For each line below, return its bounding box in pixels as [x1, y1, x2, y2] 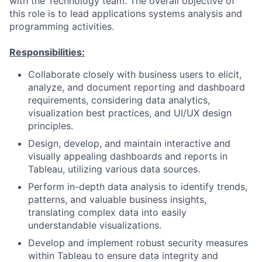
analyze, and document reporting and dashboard [28, 81, 245, 93]
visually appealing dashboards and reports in [28, 150, 227, 162]
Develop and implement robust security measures [28, 237, 248, 249]
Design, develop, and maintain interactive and [28, 137, 230, 149]
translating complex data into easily [28, 206, 187, 218]
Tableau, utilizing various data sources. [28, 163, 200, 175]
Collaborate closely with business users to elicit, [28, 68, 242, 80]
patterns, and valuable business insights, [28, 194, 206, 205]
